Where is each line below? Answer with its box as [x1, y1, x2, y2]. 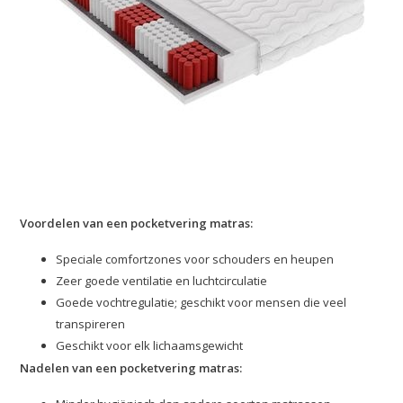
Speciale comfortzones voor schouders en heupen [56, 251, 335, 268]
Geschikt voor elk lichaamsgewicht [56, 337, 244, 354]
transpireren [56, 316, 126, 333]
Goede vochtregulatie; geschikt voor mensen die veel [56, 294, 347, 311]
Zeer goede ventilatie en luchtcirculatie [56, 273, 268, 290]
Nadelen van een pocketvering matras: [20, 360, 243, 377]
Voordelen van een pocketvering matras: [20, 215, 254, 232]
